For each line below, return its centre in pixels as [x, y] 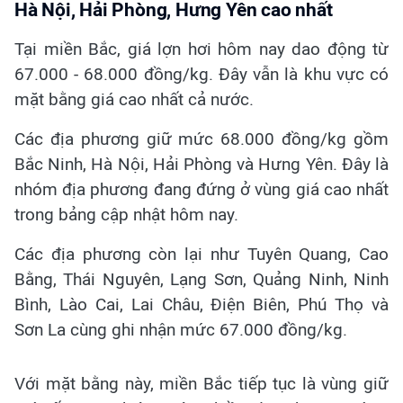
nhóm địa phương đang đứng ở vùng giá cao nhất [201, 190]
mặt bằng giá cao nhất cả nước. [134, 100]
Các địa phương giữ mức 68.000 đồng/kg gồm [201, 139]
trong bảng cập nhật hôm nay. [126, 215]
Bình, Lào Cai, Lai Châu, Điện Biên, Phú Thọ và [201, 305]
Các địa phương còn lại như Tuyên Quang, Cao [201, 255]
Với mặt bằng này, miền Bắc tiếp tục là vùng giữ [201, 384]
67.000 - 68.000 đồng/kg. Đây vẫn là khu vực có [201, 75]
